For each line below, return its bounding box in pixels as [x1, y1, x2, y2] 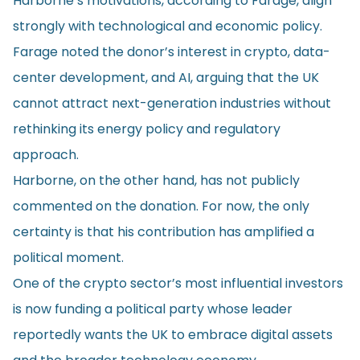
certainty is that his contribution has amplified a [13, 222, 314, 241]
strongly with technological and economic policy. [13, 16, 322, 35]
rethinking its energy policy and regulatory [13, 119, 280, 138]
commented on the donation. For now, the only [13, 196, 309, 215]
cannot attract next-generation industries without [13, 93, 331, 112]
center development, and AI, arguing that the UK [13, 67, 319, 87]
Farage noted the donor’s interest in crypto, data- [13, 42, 330, 61]
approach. [13, 145, 79, 164]
